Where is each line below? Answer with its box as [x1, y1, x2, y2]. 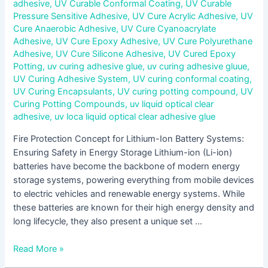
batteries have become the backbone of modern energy [13, 160, 240, 172]
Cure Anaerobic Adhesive [13, 23, 117, 34]
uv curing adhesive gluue [147, 60, 248, 72]
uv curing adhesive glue [47, 60, 143, 72]
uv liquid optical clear [130, 98, 214, 109]
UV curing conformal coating [133, 73, 250, 84]
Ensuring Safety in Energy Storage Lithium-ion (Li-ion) [13, 147, 233, 158]
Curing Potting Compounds [13, 98, 126, 109]
